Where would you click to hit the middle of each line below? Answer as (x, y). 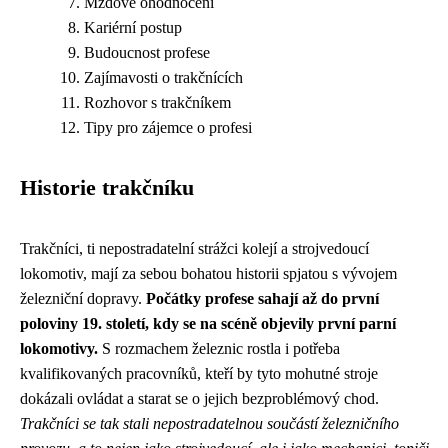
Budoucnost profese (147, 52)
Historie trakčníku (107, 188)
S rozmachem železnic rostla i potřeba (219, 348)
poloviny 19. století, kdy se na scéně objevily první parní (208, 323)
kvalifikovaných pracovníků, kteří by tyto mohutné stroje (199, 373)
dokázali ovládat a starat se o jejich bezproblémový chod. (199, 398)
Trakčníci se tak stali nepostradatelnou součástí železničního (209, 423)
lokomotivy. (59, 348)
